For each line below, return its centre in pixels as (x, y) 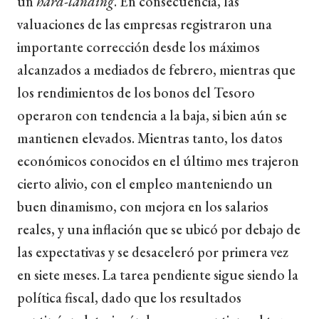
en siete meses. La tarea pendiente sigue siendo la (158, 274)
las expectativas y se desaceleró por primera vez (153, 252)
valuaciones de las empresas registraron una (145, 24)
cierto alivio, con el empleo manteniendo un (145, 183)
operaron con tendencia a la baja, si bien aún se (152, 115)
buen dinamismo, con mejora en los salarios (143, 206)
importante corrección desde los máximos (138, 47)
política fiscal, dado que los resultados (129, 297)
